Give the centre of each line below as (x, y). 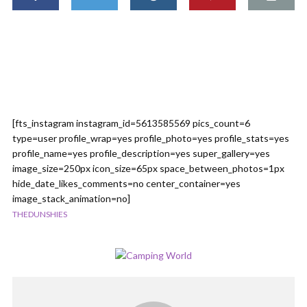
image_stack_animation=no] (71, 198)
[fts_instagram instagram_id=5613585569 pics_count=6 (131, 123)
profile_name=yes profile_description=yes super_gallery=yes (141, 153)
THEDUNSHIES (40, 214)
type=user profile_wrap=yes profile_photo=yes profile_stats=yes (151, 138)
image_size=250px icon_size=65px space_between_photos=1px (148, 168)
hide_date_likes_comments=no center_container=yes (126, 183)
